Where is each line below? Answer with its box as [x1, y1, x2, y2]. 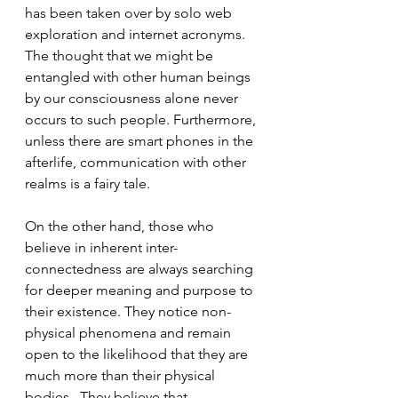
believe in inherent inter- [25, 239, 178, 256]
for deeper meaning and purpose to [25, 282, 257, 298]
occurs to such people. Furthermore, [25, 111, 259, 128]
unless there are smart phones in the [25, 132, 257, 149]
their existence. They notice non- [25, 303, 231, 320]
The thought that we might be [25, 47, 217, 64]
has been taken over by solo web [25, 4, 235, 21]
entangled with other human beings [25, 68, 254, 85]
